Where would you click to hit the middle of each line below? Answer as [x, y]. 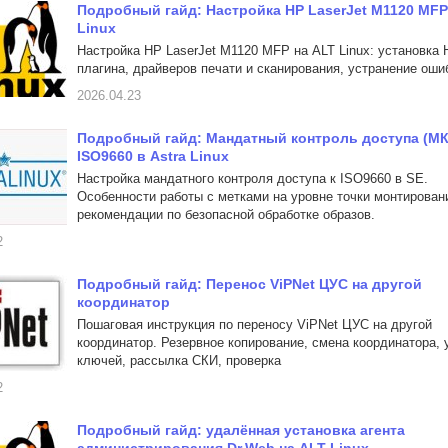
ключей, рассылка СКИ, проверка [179, 360]
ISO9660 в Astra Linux [153, 156]
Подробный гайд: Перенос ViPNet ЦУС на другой [249, 284]
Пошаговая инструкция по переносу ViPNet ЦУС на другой [254, 324]
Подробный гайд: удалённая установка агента [241, 430]
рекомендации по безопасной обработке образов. [226, 214]
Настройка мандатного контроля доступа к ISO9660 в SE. [252, 178]
